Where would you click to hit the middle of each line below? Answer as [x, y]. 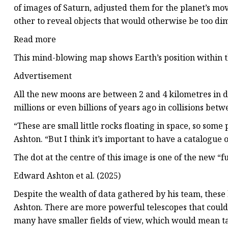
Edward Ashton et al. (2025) [67, 176]
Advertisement [43, 76]
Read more [35, 39]
